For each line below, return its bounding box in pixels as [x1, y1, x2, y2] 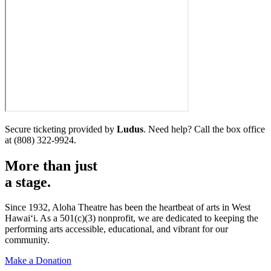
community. [5, 235, 50, 246]
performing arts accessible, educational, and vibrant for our [5, 224, 228, 235]
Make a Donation [5, 255, 71, 266]
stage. [16, 174, 51, 190]
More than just [5, 157, 97, 174]
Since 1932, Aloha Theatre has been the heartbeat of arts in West [5, 202, 250, 213]
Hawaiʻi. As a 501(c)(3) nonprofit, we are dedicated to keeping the [5, 213, 258, 224]
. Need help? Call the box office [143, 123, 265, 134]
